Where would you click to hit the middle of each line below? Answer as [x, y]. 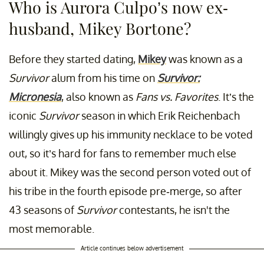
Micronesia [35, 97]
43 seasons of [43, 210]
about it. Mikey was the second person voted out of [130, 172]
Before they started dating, [73, 59]
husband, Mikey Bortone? [100, 29]
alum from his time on [103, 78]
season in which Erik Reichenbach [159, 116]
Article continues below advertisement [132, 248]
